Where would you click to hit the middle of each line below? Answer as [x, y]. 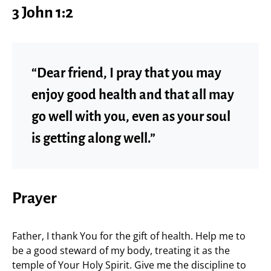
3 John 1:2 [43, 13]
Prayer [34, 198]
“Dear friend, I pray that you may [126, 73]
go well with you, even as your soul [131, 117]
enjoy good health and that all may [133, 95]
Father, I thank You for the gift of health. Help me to [129, 236]
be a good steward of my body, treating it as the [121, 250]
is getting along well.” [93, 139]
